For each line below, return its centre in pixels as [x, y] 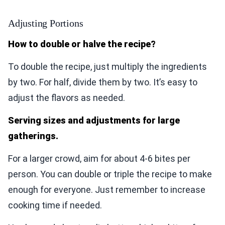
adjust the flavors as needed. [67, 98]
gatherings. [33, 136]
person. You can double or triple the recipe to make [110, 174]
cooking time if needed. [55, 205]
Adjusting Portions [46, 23]
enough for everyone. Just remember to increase [107, 190]
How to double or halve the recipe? [82, 44]
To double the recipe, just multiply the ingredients [107, 67]
